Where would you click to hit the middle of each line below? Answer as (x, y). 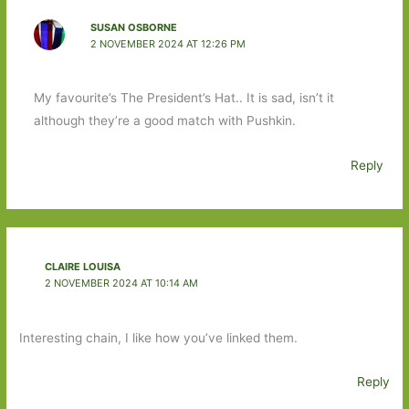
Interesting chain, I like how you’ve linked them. (159, 337)
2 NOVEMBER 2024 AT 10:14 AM (121, 283)
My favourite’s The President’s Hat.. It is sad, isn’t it (184, 98)
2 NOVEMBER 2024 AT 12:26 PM (168, 44)
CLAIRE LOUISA (82, 267)
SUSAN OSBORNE (133, 28)
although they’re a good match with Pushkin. (164, 121)
